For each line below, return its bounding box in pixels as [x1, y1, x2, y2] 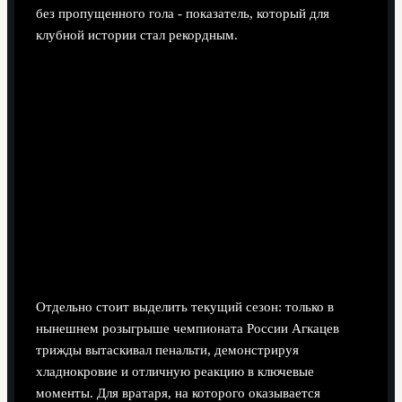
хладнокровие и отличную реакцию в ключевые [35, 364, 314, 380]
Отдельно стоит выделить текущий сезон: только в [35, 300, 334, 315]
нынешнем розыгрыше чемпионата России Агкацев [35, 321, 339, 336]
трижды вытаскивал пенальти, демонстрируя [35, 343, 299, 358]
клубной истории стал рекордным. [35, 27, 238, 42]
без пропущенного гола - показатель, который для [35, 5, 329, 21]
